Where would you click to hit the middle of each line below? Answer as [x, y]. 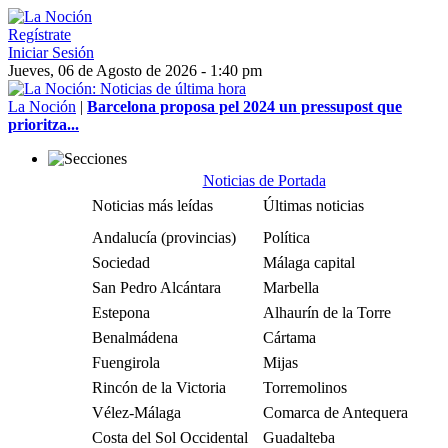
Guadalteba [299, 437]
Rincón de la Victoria [159, 387]
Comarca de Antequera [335, 412]
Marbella [291, 287]
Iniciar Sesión [51, 52]
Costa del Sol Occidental [170, 437]
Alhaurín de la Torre [327, 312]
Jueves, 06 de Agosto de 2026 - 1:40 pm [135, 70]
